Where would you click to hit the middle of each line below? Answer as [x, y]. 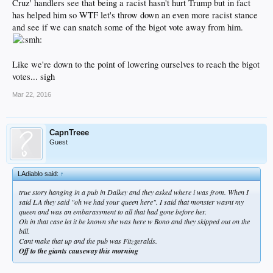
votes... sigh [34, 76]
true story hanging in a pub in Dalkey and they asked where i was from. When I [134, 192]
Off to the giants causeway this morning [79, 250]
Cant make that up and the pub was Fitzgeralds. [88, 240]
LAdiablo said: [39, 173]
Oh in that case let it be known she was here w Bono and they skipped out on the [134, 221]
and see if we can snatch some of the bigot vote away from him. [128, 27]
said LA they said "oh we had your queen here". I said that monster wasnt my [131, 201]
